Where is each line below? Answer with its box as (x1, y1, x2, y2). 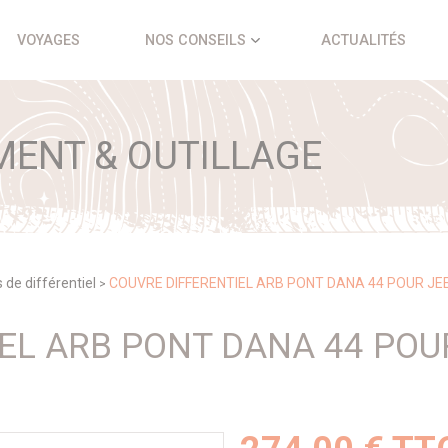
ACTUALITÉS (320, 31, 406, 49)
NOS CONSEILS (145, 31, 247, 49)
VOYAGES (16, 31, 80, 49)
